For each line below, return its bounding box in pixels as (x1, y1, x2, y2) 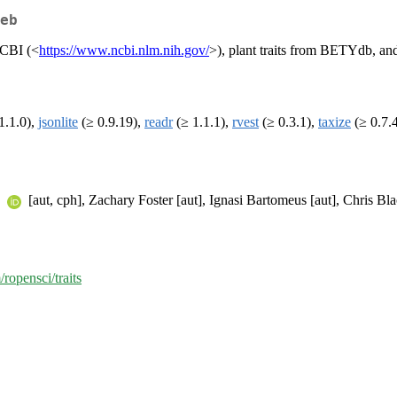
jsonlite (38, 114, 78, 130)
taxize (318, 114, 351, 130)
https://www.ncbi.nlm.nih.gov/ (39, 43, 209, 58)
